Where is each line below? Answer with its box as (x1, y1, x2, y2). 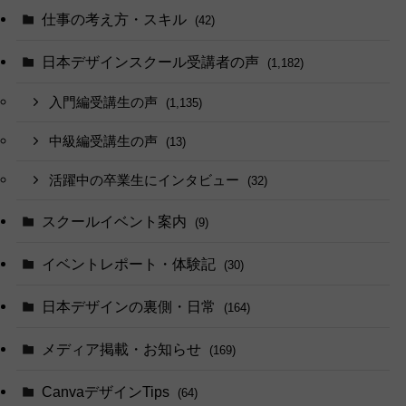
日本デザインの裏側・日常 (42, 298, 220, 315)
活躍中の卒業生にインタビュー (49, 172, 244, 188)
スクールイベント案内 (42, 212, 191, 229)
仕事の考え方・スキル (42, 11, 191, 28)
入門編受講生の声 (49, 95, 162, 111)
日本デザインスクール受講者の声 (42, 53, 264, 71)
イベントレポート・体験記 (42, 255, 220, 272)
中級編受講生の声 (49, 134, 162, 150)
